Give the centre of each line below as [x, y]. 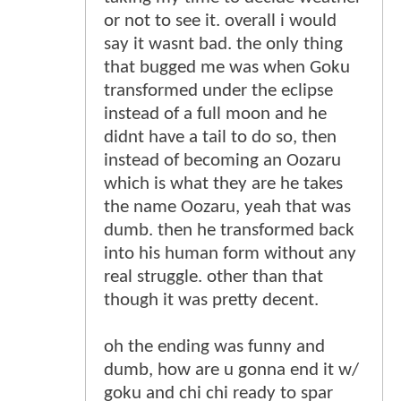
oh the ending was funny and [214, 346]
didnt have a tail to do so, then [220, 137]
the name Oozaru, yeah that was [227, 207]
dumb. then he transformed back [229, 230]
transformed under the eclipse [218, 90]
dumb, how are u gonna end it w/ [231, 370]
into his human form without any [230, 253]
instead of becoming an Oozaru [222, 160]
